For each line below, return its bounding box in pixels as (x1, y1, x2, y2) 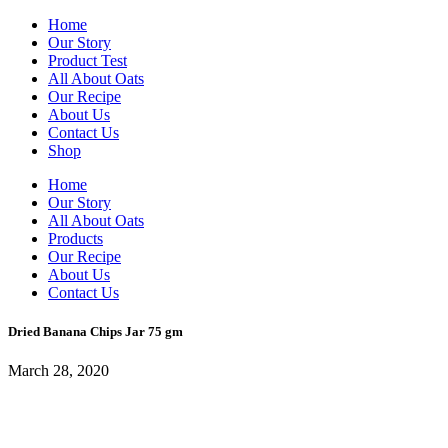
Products (48, 230, 103, 247)
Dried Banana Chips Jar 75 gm (8, 324, 183, 340)
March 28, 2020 (8, 362, 109, 380)
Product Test (48, 52, 127, 69)
